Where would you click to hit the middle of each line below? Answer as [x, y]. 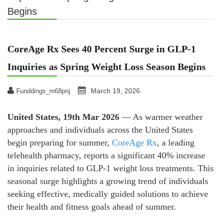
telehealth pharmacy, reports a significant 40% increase [106, 156]
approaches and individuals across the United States [100, 130]
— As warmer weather [161, 117]
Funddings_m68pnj [43, 91]
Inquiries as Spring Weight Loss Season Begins [107, 67]
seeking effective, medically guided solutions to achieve [108, 194]
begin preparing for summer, [60, 143]
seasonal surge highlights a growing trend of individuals [108, 181]
